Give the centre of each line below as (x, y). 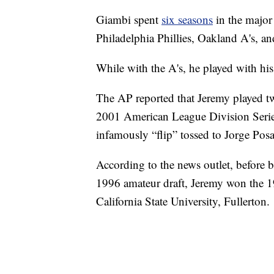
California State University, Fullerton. (183, 201)
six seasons (187, 20)
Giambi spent (129, 20)
